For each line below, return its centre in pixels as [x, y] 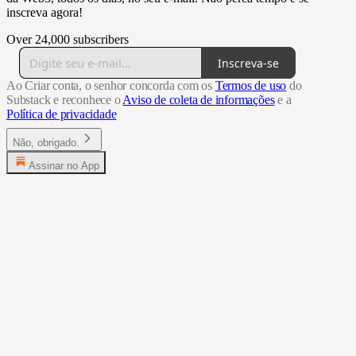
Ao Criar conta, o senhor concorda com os [111, 86]
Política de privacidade [62, 114]
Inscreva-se [248, 63]
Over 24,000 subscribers [68, 40]
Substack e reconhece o [65, 100]
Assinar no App [64, 166]
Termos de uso [251, 86]
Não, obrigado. [46, 143]
